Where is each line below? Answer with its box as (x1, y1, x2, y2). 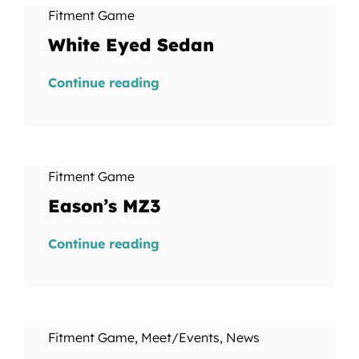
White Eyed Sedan (47, 34, 214, 56)
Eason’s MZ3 (47, 195, 161, 217)
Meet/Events (140, 329, 220, 345)
